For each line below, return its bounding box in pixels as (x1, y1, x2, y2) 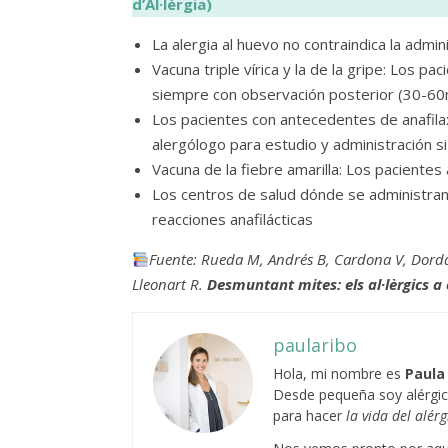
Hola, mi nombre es (273, 364, 405, 383)
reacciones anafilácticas (152, 209, 313, 229)
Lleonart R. (132, 274, 207, 294)
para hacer (273, 406, 342, 425)
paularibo (273, 333, 357, 357)
